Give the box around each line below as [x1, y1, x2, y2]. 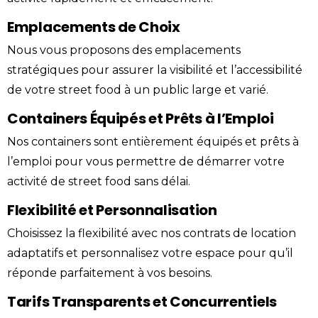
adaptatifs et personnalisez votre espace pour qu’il [7, 246, 293, 260]
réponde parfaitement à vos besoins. [7, 265, 212, 280]
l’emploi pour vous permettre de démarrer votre [7, 154, 285, 168]
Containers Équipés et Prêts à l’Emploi [7, 108, 274, 128]
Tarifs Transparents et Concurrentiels [7, 291, 277, 312]
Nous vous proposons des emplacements [7, 43, 241, 57]
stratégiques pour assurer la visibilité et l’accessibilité [7, 62, 302, 77]
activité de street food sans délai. [7, 174, 190, 188]
